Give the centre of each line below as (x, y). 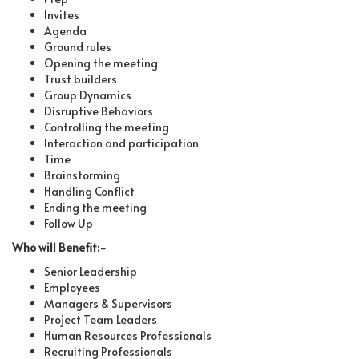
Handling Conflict (89, 192)
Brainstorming (82, 175)
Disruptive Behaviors (99, 111)
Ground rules (78, 47)
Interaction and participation (121, 143)
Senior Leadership (91, 272)
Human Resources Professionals (128, 336)
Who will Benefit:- (59, 248)
